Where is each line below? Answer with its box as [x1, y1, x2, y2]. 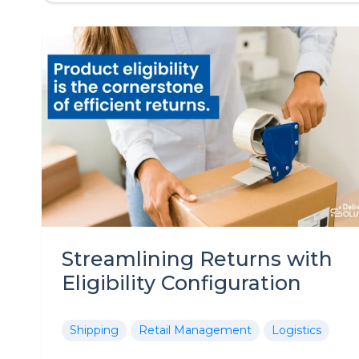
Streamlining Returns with [62, 247, 333, 271]
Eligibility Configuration [62, 271, 301, 295]
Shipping [70, 323, 119, 337]
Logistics [272, 323, 321, 337]
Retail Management [139, 323, 252, 337]
